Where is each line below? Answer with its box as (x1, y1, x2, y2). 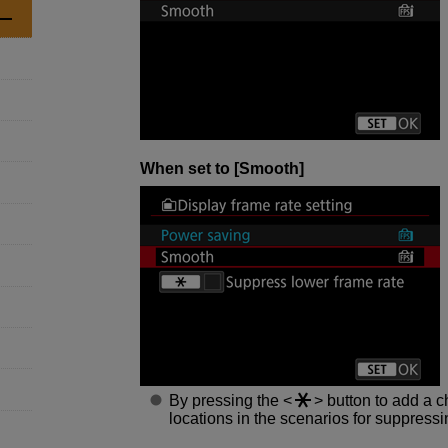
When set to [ (140, 159, 239, 177)
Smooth (239, 159, 299, 177)
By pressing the (168, 391, 283, 409)
